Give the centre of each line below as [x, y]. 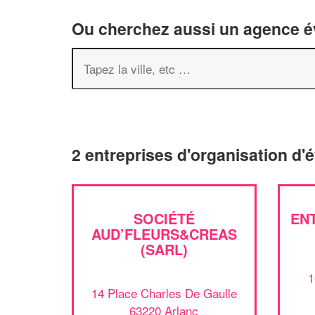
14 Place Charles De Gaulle [164, 292]
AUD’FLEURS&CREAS [164, 234]
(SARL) [164, 249]
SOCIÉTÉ [164, 218]
